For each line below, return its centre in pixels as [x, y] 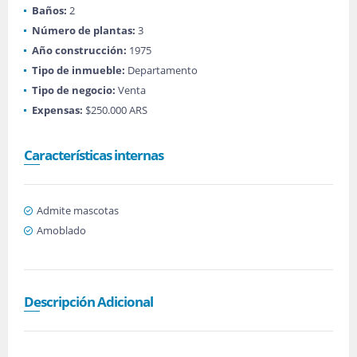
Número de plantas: [84, 30]
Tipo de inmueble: [78, 70]
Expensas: [57, 110]
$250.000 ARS [115, 110]
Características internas [94, 155]
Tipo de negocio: [74, 90]
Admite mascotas [78, 210]
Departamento [161, 70]
